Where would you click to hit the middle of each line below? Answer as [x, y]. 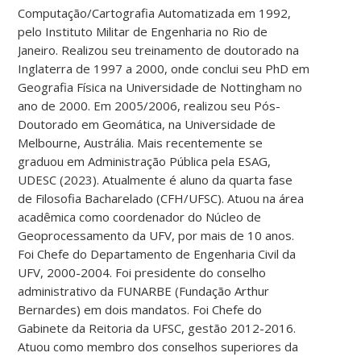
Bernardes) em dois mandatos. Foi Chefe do [140, 309]
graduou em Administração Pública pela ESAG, [145, 161]
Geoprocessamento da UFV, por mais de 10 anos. [156, 235]
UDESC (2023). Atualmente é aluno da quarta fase [156, 179]
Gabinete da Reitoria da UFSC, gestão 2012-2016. [157, 328]
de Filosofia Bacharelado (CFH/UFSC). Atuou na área [161, 198]
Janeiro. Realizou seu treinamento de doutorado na [159, 50]
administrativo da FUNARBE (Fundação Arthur [144, 290]
